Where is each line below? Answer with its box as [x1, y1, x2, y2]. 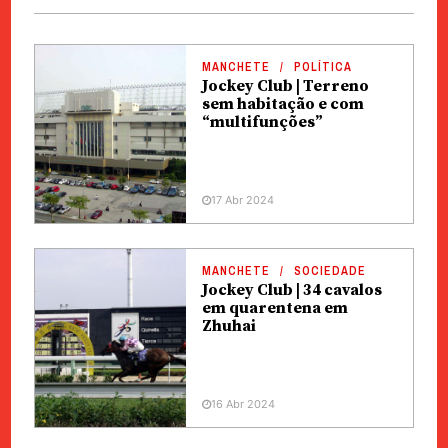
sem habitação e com [201, 94, 364, 114]
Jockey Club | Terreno [201, 76, 369, 96]
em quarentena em [201, 298, 348, 318]
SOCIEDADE [293, 263, 366, 279]
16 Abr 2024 [210, 397, 275, 411]
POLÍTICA [293, 59, 352, 75]
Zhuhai [201, 316, 256, 336]
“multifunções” [201, 112, 323, 132]
